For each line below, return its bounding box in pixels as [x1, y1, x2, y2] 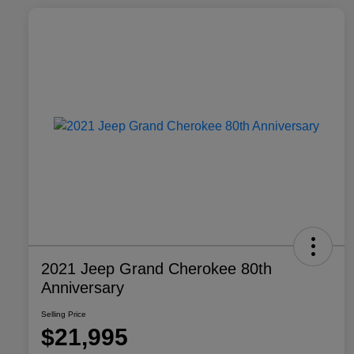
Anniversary [41, 279, 124, 297]
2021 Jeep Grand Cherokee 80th [41, 260, 272, 278]
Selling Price [41, 310, 86, 319]
